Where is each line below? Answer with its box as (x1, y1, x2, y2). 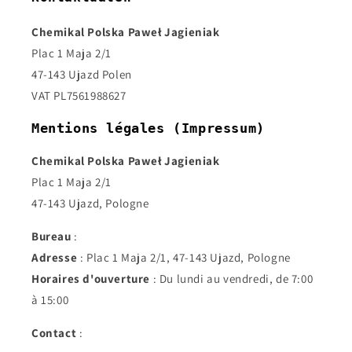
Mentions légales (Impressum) (31, 120, 265, 136)
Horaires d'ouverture (31, 271, 150, 286)
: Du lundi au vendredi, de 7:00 (150, 271, 313, 286)
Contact (31, 325, 77, 340)
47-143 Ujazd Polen (31, 67, 132, 82)
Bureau (31, 229, 71, 244)
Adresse (31, 250, 78, 265)
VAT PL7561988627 (31, 88, 126, 103)
